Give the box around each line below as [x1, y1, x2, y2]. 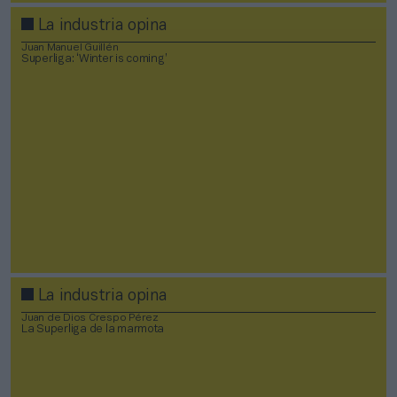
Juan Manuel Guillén [21, 42, 119, 52]
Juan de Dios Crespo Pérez [21, 312, 159, 323]
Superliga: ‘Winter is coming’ [21, 53, 167, 65]
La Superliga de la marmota [21, 323, 165, 335]
